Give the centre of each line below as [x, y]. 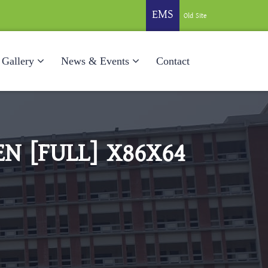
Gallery [18, 61]
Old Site [195, 16]
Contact [173, 61]
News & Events [95, 61]
